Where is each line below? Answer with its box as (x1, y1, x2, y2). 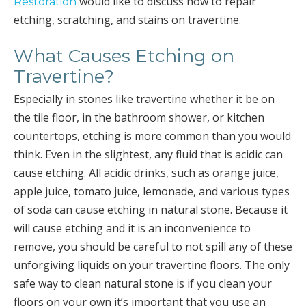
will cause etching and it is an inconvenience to (14, 221, 251, 236)
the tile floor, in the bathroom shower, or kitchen (14, 110, 264, 125)
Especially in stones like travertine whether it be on (14, 92, 275, 107)
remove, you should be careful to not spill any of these (14, 239, 292, 254)
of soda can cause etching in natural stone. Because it (14, 202, 288, 217)
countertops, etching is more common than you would (14, 128, 291, 143)
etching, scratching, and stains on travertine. (14, 12, 241, 27)
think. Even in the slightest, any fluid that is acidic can (14, 147, 283, 162)
